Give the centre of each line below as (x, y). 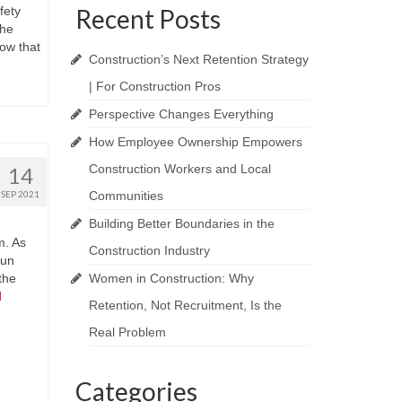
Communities (126, 196)
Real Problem (127, 332)
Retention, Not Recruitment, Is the (185, 305)
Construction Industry (149, 250)
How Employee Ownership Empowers (195, 142)
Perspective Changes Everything (181, 114)
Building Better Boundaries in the (181, 223)
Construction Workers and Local (179, 169)
